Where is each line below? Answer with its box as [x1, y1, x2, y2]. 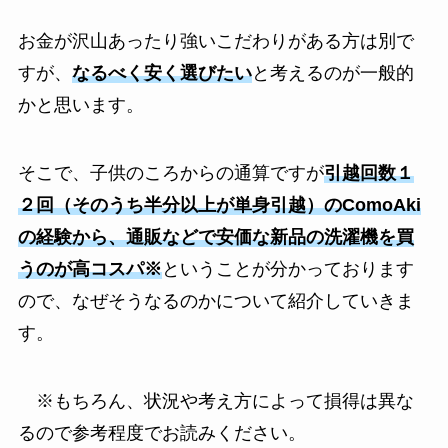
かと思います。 [17, 94, 144, 115]
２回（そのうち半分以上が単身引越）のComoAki [17, 194, 421, 215]
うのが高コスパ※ [17, 258, 162, 279]
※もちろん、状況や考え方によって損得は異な [17, 390, 414, 411]
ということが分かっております [161, 258, 414, 279]
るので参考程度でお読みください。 [17, 422, 306, 443]
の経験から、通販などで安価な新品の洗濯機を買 [17, 226, 414, 247]
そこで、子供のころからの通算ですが [17, 162, 324, 183]
